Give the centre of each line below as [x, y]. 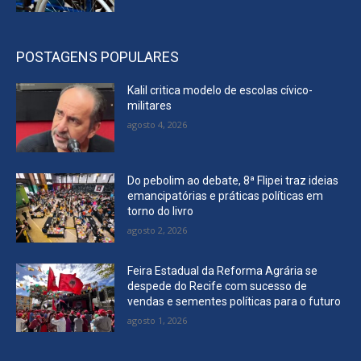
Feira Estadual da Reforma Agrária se [223, 270]
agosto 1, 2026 [158, 320]
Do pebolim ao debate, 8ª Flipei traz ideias [233, 181]
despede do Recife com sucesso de [218, 286]
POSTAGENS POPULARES [98, 57]
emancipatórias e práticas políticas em [226, 196]
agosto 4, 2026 [158, 125]
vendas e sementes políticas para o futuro [234, 301]
